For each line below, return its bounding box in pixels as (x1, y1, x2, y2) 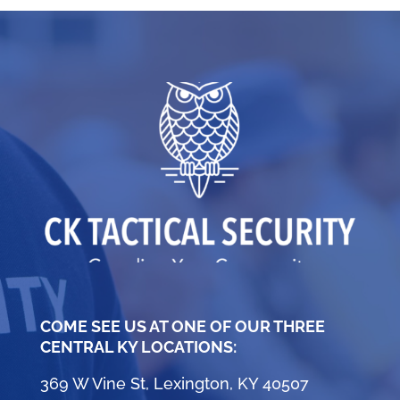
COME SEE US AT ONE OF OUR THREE (39, 316, 325, 336)
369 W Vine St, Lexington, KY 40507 (39, 373, 309, 393)
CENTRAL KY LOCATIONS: (39, 337, 237, 356)
